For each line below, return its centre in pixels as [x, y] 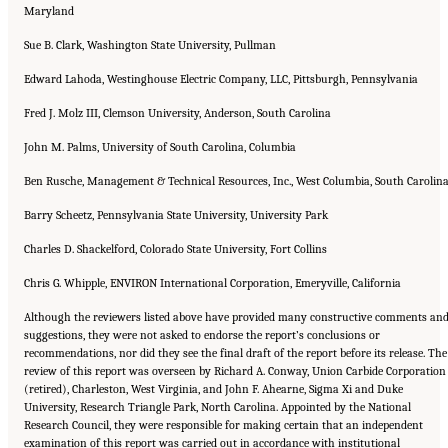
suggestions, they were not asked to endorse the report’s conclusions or [202, 334]
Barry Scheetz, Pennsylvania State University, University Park [176, 214]
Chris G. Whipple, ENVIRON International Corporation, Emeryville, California [212, 282]
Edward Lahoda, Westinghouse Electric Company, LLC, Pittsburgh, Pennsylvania [221, 78]
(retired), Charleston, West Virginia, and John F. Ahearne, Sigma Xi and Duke [213, 388]
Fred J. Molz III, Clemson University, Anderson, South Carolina [177, 112]
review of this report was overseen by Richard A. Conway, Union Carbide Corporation [235, 370]
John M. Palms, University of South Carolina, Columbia [160, 146]
